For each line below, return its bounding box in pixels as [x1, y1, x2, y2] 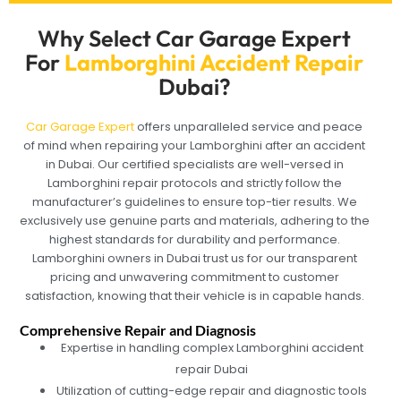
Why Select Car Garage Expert [38, 23, 352, 53]
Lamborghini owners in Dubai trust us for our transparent [31, 249, 357, 267]
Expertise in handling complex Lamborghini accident [60, 339, 363, 357]
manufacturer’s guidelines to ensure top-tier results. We [31, 192, 357, 210]
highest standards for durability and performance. [48, 230, 340, 248]
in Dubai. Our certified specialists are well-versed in [45, 155, 344, 173]
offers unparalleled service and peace [134, 117, 363, 135]
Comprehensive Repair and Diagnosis [19, 321, 256, 339]
